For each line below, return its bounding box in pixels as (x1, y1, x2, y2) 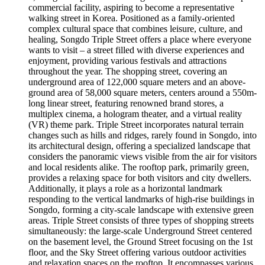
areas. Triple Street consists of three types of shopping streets (28, 215, 254, 225)
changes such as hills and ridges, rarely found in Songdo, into (28, 130, 257, 140)
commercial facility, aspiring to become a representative (28, 2, 234, 12)
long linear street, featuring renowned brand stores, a (28, 98, 224, 108)
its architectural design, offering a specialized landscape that (28, 140, 250, 151)
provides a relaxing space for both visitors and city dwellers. (28, 172, 251, 183)
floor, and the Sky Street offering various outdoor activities (28, 247, 246, 257)
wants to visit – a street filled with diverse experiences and (28, 44, 244, 55)
